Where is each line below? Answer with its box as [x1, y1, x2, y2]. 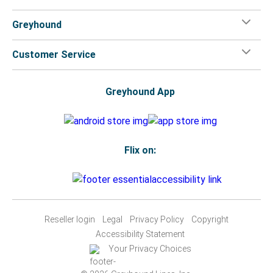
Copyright [191, 214, 229, 224]
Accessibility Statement [96, 229, 185, 239]
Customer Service [12, 48, 96, 60]
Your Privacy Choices [108, 243, 191, 253]
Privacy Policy [130, 214, 184, 224]
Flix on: [124, 144, 156, 156]
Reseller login [44, 214, 95, 224]
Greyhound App [105, 85, 175, 97]
